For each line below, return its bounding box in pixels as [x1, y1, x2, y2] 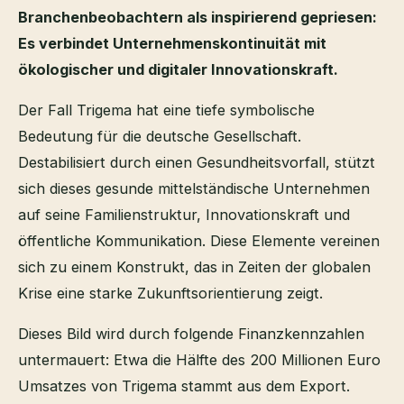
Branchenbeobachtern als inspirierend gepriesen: [18, 7, 377, 26]
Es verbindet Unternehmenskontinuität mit [18, 33, 326, 52]
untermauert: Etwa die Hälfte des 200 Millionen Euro [18, 351, 381, 370]
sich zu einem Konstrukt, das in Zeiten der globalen [18, 258, 371, 277]
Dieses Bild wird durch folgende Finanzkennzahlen [18, 325, 364, 344]
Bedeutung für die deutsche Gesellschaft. [18, 127, 301, 146]
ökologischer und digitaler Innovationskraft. [18, 60, 338, 78]
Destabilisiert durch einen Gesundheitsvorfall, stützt [18, 153, 375, 172]
